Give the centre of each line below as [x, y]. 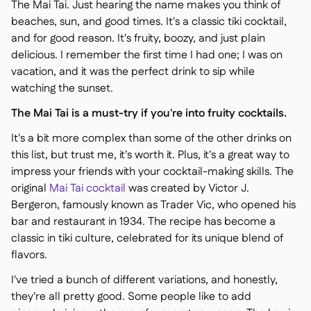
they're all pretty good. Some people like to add [131, 297]
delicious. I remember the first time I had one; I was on [147, 55]
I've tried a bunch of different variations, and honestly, [144, 280]
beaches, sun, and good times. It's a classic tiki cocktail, [149, 22]
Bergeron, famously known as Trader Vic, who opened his [153, 205]
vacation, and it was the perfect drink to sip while [133, 72]
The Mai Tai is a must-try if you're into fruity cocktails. [149, 114]
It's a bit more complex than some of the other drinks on [151, 138]
